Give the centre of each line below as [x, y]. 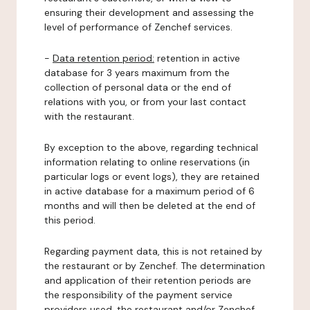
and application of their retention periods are [148, 280]
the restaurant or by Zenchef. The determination [155, 266]
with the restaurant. [89, 116]
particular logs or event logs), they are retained [152, 176]
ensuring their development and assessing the [149, 12]
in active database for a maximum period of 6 [149, 191]
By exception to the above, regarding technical [151, 147]
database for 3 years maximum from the [137, 73]
